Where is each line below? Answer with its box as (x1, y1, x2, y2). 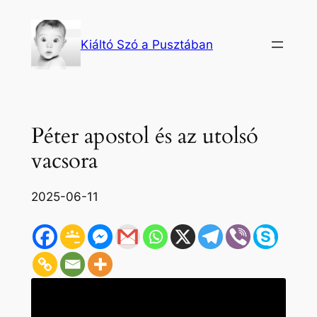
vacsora (30, 145, 98, 175)
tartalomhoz (5, 44, 74, 58)
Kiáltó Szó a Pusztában (80, 38, 213, 52)
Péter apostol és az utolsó (30, 120, 258, 151)
